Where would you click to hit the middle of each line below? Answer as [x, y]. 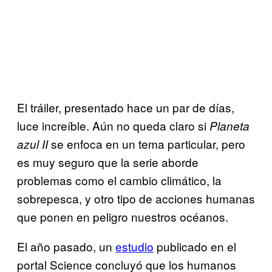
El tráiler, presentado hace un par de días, [126, 107]
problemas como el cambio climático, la [119, 180]
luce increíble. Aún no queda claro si [113, 126]
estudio [134, 246]
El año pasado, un [66, 246]
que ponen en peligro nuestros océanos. [123, 217]
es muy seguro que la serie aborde [108, 162]
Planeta [229, 126]
